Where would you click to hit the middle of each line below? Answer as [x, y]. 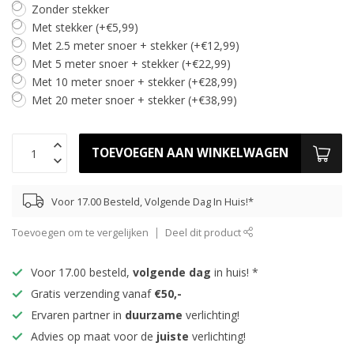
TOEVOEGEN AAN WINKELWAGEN [190, 153]
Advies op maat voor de [94, 336]
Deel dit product [204, 233]
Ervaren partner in [78, 315]
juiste [173, 336]
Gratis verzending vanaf [92, 294]
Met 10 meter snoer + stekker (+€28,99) [134, 82]
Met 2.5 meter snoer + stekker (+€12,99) [136, 45]
